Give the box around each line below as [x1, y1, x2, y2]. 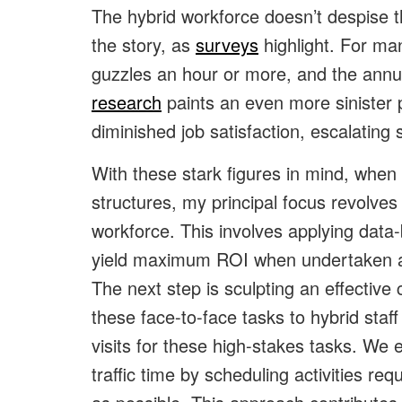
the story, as [92, 31, 196, 58]
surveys [196, 31, 258, 58]
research [92, 89, 162, 116]
